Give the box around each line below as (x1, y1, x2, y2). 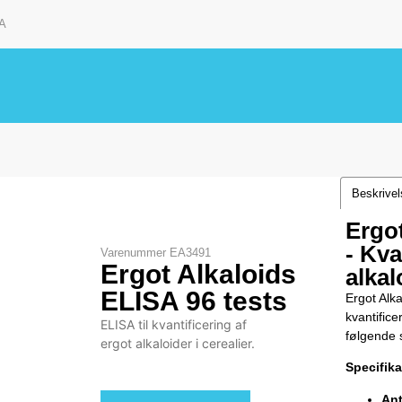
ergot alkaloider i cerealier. (100, 336, 256, 352)
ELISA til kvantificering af (100, 317, 248, 333)
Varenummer (100, 246, 170, 260)
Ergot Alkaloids (100, 259, 297, 290)
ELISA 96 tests (100, 286, 288, 317)
